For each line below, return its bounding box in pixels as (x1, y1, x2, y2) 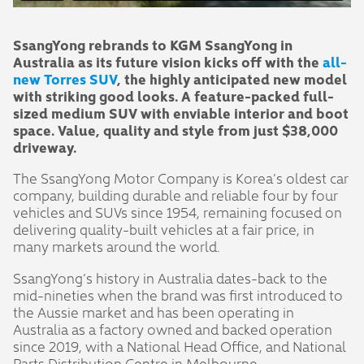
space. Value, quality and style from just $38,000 (13, 119, 338, 140)
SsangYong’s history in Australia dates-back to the (13, 266, 327, 288)
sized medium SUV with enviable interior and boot (13, 102, 349, 123)
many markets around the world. (13, 236, 220, 257)
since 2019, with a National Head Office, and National (13, 335, 346, 356)
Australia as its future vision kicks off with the (13, 50, 323, 71)
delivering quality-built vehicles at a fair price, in (13, 219, 314, 240)
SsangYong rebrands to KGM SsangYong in (13, 33, 292, 54)
